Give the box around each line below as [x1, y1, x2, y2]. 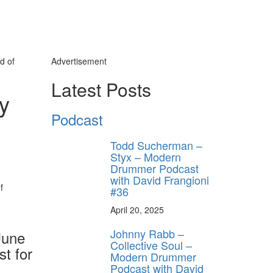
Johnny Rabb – [110, 225, 184, 241]
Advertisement [51, 54, 107, 67]
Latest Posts [51, 76, 151, 102]
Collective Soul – [110, 236, 192, 253]
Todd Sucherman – [110, 136, 202, 153]
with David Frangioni [110, 171, 209, 188]
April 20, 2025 [110, 203, 164, 216]
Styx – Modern [110, 148, 181, 165]
